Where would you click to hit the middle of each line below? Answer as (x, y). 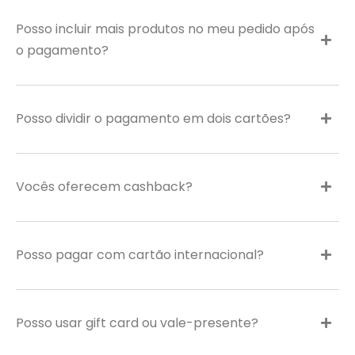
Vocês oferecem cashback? (104, 187)
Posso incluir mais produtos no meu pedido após (165, 29)
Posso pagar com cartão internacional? (140, 255)
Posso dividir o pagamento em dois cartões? (153, 118)
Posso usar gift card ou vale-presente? (137, 323)
